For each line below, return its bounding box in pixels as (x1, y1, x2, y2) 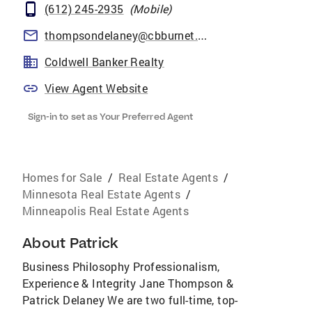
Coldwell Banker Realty (45, 54, 164, 69)
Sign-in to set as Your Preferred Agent (28, 111, 193, 122)
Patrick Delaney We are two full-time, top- (22, 292, 238, 307)
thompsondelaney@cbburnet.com (198, 29, 207, 42)
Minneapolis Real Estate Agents (22, 203, 189, 218)
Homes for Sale (22, 170, 102, 185)
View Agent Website (45, 81, 148, 95)
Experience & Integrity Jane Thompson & (22, 276, 234, 290)
